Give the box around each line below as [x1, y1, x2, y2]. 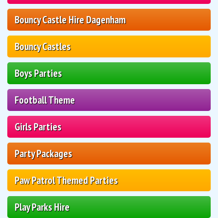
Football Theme [15, 93, 75, 107]
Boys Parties [15, 66, 62, 80]
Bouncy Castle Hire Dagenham [15, 13, 126, 26]
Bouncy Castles [15, 39, 71, 53]
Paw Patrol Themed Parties [15, 173, 118, 187]
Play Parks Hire [15, 200, 70, 214]
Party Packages [15, 146, 72, 160]
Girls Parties [15, 120, 61, 133]
